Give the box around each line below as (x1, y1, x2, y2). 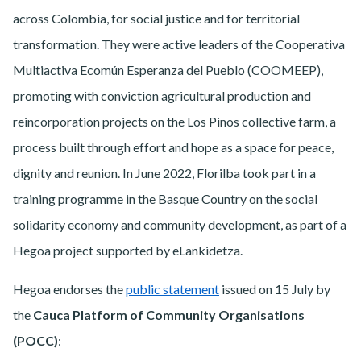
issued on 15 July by (219, 281, 330, 297)
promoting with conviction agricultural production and (13, 88, 311, 104)
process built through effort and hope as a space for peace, (13, 139, 334, 156)
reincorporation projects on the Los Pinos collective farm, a (13, 114, 336, 130)
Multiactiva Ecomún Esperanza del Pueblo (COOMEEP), (13, 62, 323, 78)
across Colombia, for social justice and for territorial (13, 10, 300, 27)
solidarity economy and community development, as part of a (13, 217, 346, 233)
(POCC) (13, 333, 58, 349)
